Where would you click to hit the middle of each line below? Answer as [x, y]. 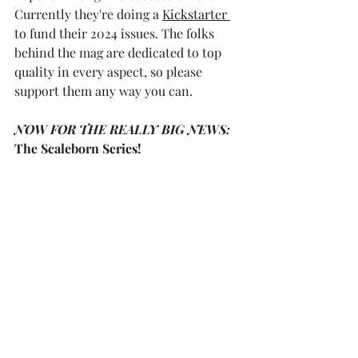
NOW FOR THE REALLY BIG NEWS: [122, 129]
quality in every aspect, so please [110, 72]
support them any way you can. [103, 91]
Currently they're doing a [88, 14]
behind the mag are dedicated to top [119, 53]
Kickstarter [196, 14]
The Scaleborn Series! [78, 149]
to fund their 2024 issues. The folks [116, 34]
